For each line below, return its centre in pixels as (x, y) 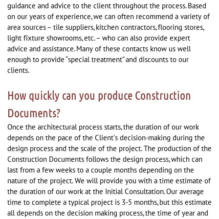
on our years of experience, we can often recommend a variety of (109, 16)
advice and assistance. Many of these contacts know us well (99, 49)
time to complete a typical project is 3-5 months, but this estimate (109, 202)
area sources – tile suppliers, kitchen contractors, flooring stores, (106, 27)
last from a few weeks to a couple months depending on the (101, 170)
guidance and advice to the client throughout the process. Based (107, 6)
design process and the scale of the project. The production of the (109, 148)
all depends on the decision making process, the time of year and (108, 213)
